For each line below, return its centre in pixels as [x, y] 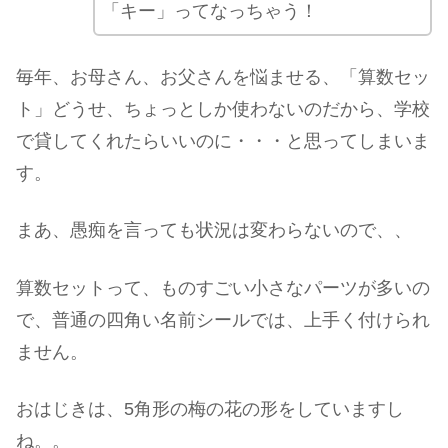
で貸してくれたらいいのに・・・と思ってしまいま [223, 141]
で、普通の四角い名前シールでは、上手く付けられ [223, 319]
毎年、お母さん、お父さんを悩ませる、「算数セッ [223, 77]
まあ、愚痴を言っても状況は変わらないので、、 [214, 230]
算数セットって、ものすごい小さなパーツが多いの [223, 287]
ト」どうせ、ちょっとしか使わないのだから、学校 [223, 109]
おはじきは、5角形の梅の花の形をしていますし [210, 408]
